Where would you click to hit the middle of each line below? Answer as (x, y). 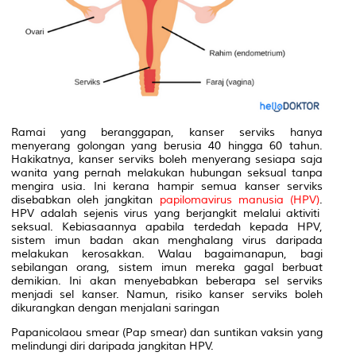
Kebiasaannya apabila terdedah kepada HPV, (193, 227)
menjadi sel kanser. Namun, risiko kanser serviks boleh (167, 295)
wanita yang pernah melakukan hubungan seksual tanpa (167, 173)
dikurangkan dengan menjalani (93, 308)
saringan (198, 308)
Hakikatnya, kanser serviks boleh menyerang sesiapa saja (167, 160)
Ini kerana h (125, 187)
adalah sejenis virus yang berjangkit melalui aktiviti (180, 214)
